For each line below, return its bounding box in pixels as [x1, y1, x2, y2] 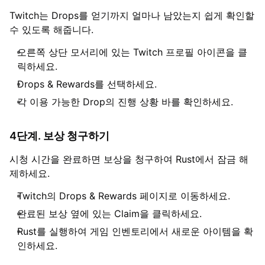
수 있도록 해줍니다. [9, 23, 93, 35]
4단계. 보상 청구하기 [9, 129, 109, 142]
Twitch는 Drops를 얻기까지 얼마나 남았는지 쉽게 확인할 [9, 9, 254, 21]
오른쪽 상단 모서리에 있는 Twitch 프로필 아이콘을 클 [17, 46, 247, 58]
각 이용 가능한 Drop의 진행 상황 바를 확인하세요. [17, 95, 233, 108]
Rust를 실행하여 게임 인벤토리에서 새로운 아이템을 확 [17, 225, 253, 237]
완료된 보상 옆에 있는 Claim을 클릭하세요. [17, 207, 202, 219]
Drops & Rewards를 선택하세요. [17, 77, 157, 90]
